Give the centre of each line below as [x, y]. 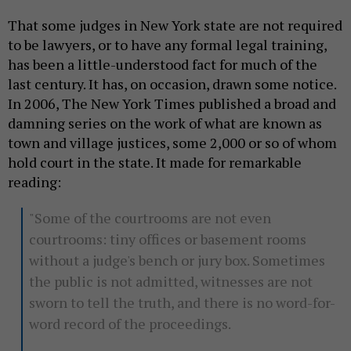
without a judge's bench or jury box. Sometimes [177, 261]
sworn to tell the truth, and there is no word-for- [182, 303]
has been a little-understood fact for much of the [163, 65]
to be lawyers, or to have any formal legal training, [167, 45]
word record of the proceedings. [130, 324]
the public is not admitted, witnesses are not [170, 282]
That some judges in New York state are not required [175, 25]
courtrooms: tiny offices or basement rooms [167, 239]
